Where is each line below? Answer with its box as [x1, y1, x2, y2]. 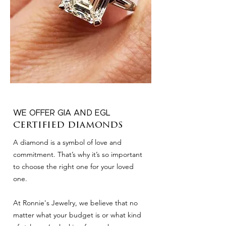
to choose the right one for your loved [13, 162, 134, 171]
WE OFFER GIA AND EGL [13, 109, 110, 117]
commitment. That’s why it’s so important [13, 150, 142, 159]
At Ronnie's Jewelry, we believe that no [13, 198, 138, 207]
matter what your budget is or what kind [13, 210, 141, 219]
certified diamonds [13, 121, 123, 130]
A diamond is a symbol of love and [13, 138, 122, 147]
